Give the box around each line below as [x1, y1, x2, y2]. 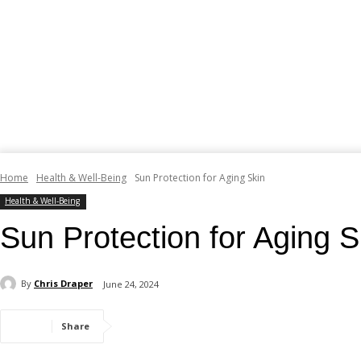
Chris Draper [34, 277, 93, 290]
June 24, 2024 [103, 277, 159, 290]
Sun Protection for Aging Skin [135, 170, 265, 185]
